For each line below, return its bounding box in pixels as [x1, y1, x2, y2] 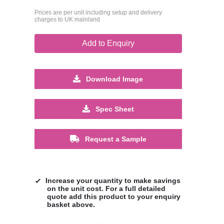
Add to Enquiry [81, 38, 134, 47]
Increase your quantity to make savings [45, 176, 180, 184]
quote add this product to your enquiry [46, 192, 180, 200]
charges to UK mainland [34, 15, 100, 23]
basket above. [46, 200, 95, 208]
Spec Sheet [93, 104, 134, 113]
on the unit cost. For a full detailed [46, 184, 165, 192]
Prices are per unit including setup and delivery [34, 8, 162, 16]
